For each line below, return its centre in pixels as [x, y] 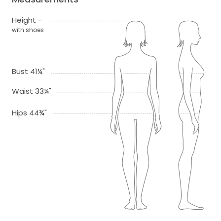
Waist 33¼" [32, 91]
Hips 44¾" [29, 112]
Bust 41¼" [28, 71]
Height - [27, 20]
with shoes [28, 30]
